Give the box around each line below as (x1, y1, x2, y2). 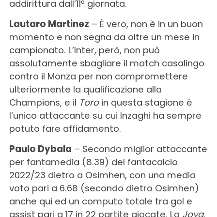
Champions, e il (9, 96, 79, 108)
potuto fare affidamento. (9, 122, 121, 135)
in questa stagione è (98, 96, 192, 108)
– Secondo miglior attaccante (71, 142, 207, 155)
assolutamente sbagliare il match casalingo (9, 57, 204, 69)
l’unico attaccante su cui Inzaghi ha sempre (9, 109, 201, 122)
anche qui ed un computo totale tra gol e (9, 195, 192, 207)
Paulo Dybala (9, 142, 72, 155)
